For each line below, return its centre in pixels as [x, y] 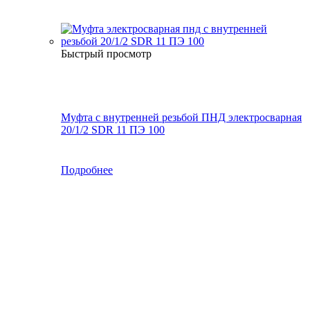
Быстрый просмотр [106, 53]
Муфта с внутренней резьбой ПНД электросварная [181, 117]
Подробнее [87, 170]
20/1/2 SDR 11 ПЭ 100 [113, 129]
